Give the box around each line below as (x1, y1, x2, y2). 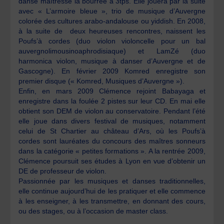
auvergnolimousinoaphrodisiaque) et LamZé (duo (18, 46, 205, 55)
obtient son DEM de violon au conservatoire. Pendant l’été (18, 106, 205, 115)
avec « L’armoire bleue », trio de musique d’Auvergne (18, 6, 205, 15)
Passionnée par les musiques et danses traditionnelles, (18, 176, 205, 185)
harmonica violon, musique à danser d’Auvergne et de (18, 56, 205, 65)
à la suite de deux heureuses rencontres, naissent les (18, 26, 205, 35)
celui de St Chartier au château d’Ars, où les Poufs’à (18, 126, 205, 135)
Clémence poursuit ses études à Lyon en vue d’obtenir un (18, 156, 205, 165)
